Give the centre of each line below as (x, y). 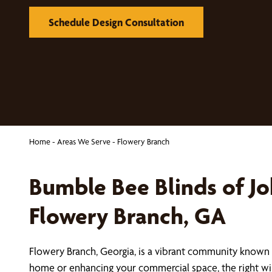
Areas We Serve (84, 141)
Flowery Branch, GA (127, 216)
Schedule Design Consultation (116, 22)
